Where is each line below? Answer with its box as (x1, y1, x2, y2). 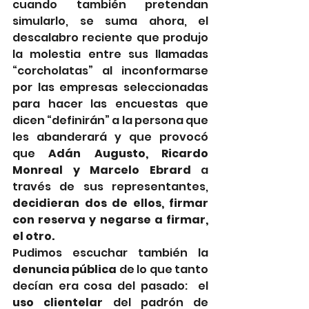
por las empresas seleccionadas (12, 79, 208, 95)
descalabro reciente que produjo (12, 29, 208, 46)
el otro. (12, 228, 54, 244)
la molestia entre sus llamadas (12, 46, 208, 62)
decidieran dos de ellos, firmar (12, 195, 208, 211)
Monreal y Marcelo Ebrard (12, 161, 191, 178)
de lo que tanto (117, 261, 209, 277)
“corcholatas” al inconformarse (12, 62, 208, 79)
